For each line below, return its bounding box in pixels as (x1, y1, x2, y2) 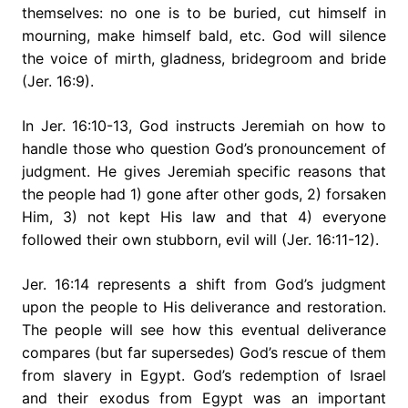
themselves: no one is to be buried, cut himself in (22, 3, 386, 22)
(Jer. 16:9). (22, 71, 94, 90)
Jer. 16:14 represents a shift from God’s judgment (22, 274, 386, 293)
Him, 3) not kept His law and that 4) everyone (22, 207, 386, 226)
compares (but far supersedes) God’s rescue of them (22, 342, 386, 362)
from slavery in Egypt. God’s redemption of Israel (22, 365, 386, 384)
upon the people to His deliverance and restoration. (22, 297, 386, 316)
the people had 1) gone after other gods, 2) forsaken (22, 184, 386, 203)
